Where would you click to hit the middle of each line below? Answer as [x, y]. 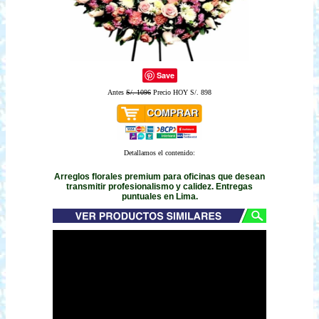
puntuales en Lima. [159, 196]
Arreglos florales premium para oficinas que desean [159, 176]
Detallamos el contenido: [159, 153]
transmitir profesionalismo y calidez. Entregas [159, 186]
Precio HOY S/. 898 [181, 92]
